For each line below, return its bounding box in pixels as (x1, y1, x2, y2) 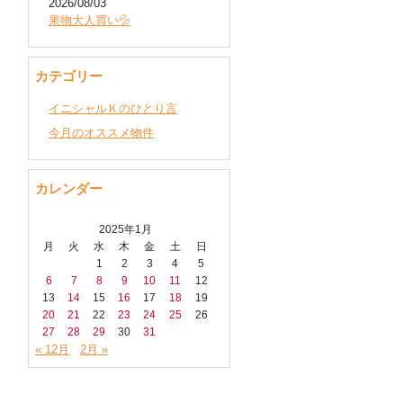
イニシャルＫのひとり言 (49, 102, 177, 115)
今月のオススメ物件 (49, 126, 154, 139)
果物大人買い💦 (49, 13, 130, 27)
